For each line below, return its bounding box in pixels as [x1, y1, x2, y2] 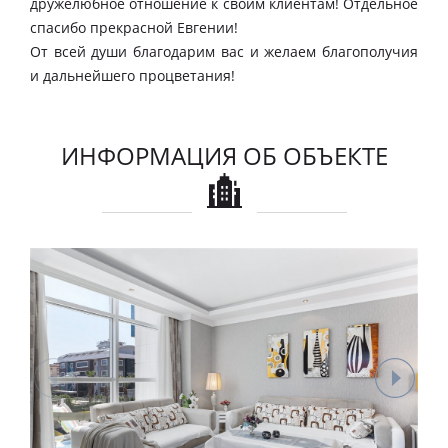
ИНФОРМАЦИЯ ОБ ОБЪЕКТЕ [60, 139, 388, 173]
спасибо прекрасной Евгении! [30, 18, 238, 38]
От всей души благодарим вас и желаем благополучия [30, 42, 418, 62]
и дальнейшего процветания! [30, 66, 235, 86]
